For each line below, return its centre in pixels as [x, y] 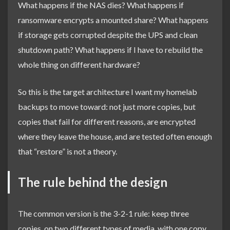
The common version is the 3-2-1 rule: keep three [103, 214]
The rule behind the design [93, 182]
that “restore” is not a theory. [68, 151]
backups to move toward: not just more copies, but [107, 107]
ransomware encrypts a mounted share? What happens [113, 20]
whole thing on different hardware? [79, 65]
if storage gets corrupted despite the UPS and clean [108, 35]
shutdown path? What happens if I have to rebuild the [110, 50]
